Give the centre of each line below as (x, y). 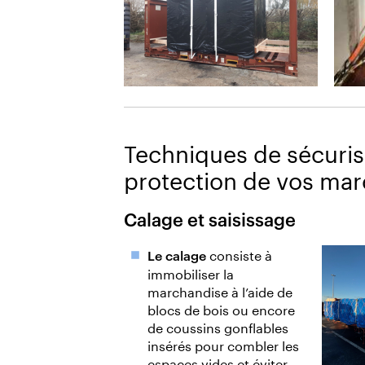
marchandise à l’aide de (220, 290)
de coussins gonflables (218, 326)
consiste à (240, 253)
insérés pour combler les (223, 344)
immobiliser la (190, 272)
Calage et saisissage (210, 218)
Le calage (178, 255)
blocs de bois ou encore (221, 308)
